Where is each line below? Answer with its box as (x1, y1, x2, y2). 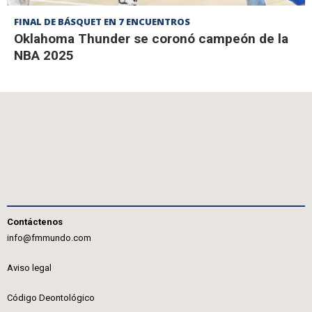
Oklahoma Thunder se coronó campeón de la (14, 30, 288, 47)
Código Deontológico (7, 292, 95, 303)
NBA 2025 (14, 47, 74, 63)
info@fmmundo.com (7, 233, 91, 243)
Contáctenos (7, 217, 63, 227)
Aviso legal (7, 263, 52, 273)
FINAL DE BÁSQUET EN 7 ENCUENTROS (14, 15, 190, 28)
